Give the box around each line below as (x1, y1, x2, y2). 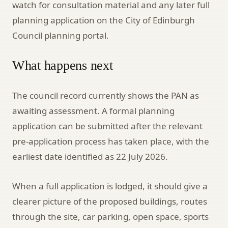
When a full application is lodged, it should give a (12, 180, 208, 192)
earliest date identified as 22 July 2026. (12, 150, 168, 162)
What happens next (12, 58, 113, 73)
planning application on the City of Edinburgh (12, 14, 195, 26)
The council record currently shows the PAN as (12, 89, 199, 101)
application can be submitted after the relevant (12, 120, 203, 132)
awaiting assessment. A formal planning (12, 104, 175, 117)
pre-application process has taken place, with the (12, 135, 209, 147)
